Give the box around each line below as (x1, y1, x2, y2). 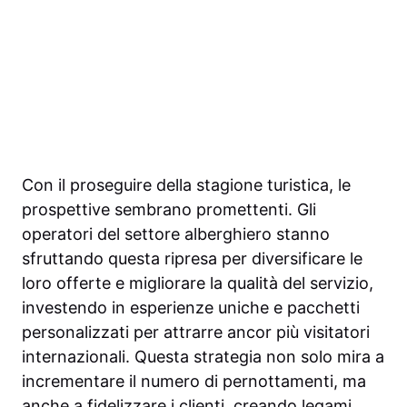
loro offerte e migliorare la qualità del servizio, (22, 273, 373, 293)
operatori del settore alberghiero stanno (22, 224, 330, 244)
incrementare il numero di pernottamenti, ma (22, 372, 366, 392)
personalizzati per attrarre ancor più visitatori (22, 323, 370, 342)
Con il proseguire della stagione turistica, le (22, 175, 351, 195)
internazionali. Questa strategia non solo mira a (22, 347, 384, 367)
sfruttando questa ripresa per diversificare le (22, 249, 362, 269)
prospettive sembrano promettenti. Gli (22, 200, 316, 220)
